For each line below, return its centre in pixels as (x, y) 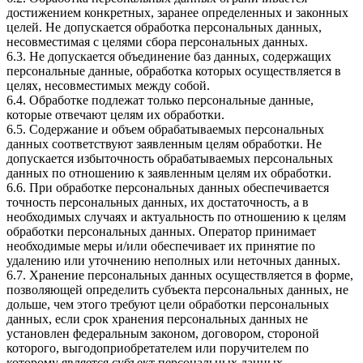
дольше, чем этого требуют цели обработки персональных (168, 305)
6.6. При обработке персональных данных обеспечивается (168, 188)
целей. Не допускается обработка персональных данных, (164, 28)
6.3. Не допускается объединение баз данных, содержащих (169, 57)
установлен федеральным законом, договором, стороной (163, 334)
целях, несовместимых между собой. (108, 86)
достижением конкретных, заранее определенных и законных (177, 13)
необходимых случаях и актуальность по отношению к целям (176, 217)
